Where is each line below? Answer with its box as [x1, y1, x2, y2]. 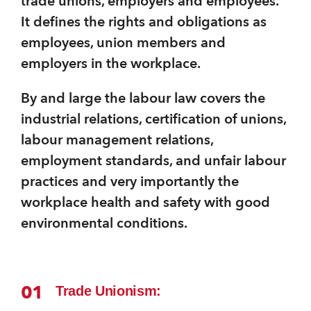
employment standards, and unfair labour [21, 151, 286, 171]
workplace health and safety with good [21, 193, 270, 212]
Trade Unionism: [56, 283, 162, 299]
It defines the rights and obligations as [21, 12, 267, 32]
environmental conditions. [21, 214, 187, 233]
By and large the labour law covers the [21, 89, 265, 108]
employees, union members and [21, 33, 226, 53]
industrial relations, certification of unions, [21, 110, 286, 129]
